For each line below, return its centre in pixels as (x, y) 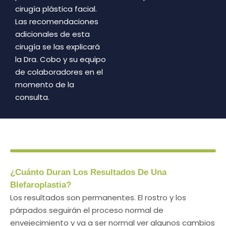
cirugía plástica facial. (56, 9)
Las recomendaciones (57, 21)
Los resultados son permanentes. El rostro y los (98, 197)
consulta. (32, 97)
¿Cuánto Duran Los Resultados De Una (88, 172)
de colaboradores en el (59, 72)
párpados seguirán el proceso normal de (87, 210)
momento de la (45, 84)
